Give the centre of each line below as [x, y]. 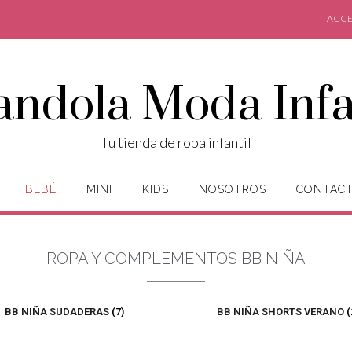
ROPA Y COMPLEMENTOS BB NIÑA [176, 258]
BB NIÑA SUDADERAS [58, 312]
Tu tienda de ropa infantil [176, 142]
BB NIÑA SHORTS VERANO [282, 312]
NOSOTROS [233, 189]
